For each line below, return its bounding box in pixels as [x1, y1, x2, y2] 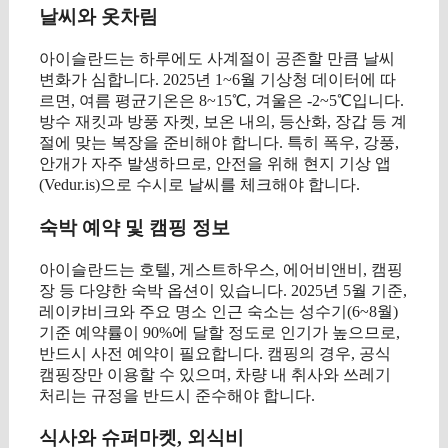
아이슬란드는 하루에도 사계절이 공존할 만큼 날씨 [39, 50, 395, 68]
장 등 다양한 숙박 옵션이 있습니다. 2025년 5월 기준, [39, 281, 407, 299]
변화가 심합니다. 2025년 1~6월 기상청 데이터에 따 [39, 71, 396, 89]
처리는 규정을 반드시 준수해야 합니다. [39, 386, 315, 404]
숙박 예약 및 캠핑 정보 [39, 216, 230, 238]
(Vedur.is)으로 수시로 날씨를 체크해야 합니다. [39, 176, 360, 194]
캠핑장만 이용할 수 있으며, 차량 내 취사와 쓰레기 [39, 365, 391, 383]
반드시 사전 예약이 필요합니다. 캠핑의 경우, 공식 [39, 344, 391, 362]
